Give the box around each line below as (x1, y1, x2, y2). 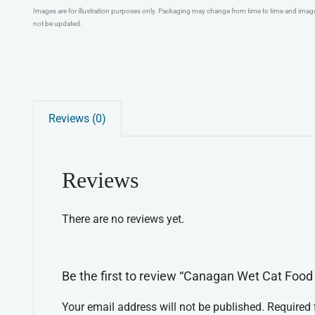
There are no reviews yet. (61, 212, 184, 226)
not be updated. (32, 19, 82, 27)
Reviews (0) (48, 111, 106, 125)
